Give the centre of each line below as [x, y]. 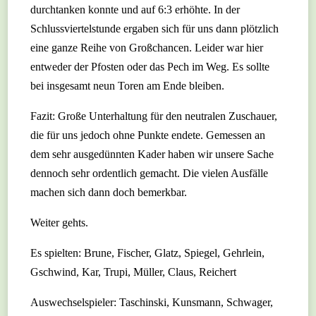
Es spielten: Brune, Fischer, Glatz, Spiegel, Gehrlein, [148, 253]
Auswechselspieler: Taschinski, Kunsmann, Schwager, [152, 303]
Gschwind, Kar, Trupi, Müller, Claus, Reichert [134, 272]
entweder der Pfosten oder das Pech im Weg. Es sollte [150, 67]
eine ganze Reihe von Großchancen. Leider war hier [147, 48]
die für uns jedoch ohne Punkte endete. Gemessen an [148, 135]
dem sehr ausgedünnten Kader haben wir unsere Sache [152, 154]
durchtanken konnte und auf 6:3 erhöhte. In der [135, 10]
